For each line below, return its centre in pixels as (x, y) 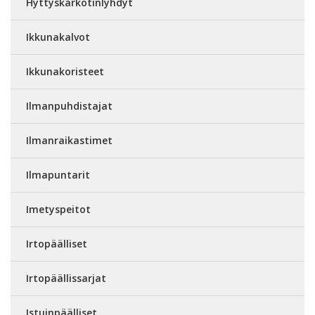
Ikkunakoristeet (65, 71)
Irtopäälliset (57, 243)
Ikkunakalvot (58, 37)
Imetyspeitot (58, 209)
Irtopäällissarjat (66, 278)
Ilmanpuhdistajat (69, 105)
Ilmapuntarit (58, 174)
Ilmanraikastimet (69, 140)
